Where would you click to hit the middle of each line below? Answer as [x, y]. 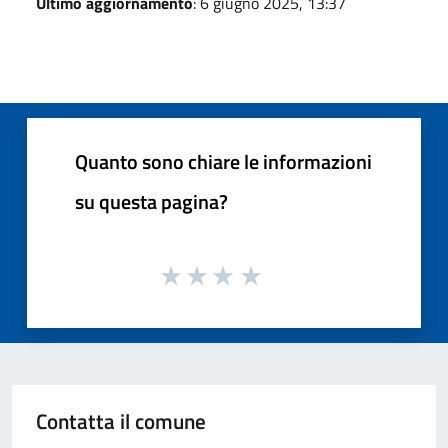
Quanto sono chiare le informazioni [223, 161]
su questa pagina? [151, 201]
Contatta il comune [121, 421]
